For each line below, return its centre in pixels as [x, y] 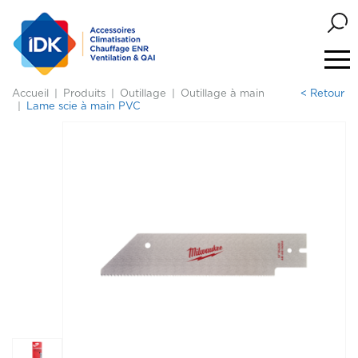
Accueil [30, 94]
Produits [84, 94]
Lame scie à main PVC [84, 107]
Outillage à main [223, 94]
